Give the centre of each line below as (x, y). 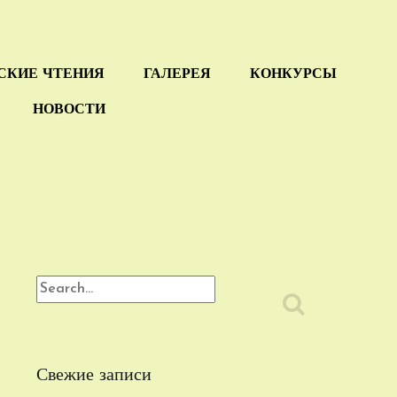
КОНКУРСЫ (293, 74)
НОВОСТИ (69, 110)
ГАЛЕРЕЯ (177, 74)
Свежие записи (94, 376)
